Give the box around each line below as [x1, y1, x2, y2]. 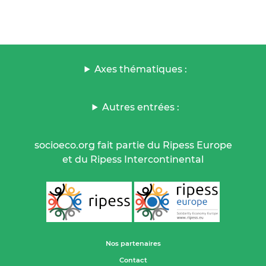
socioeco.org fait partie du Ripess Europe [34, 139, 232, 151]
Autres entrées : [102, 101, 180, 113]
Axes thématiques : [94, 63, 188, 75]
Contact [119, 255, 147, 264]
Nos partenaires [105, 239, 161, 248]
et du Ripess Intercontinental [62, 153, 204, 165]
